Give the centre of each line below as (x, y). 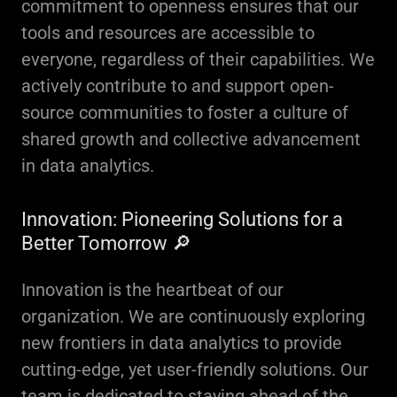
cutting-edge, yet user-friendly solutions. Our (195, 370)
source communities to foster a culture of (185, 113)
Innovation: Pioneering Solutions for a (182, 219)
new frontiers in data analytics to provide (182, 343)
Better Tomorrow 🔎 (106, 243)
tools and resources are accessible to (168, 33)
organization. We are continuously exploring (193, 316)
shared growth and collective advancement (191, 139)
